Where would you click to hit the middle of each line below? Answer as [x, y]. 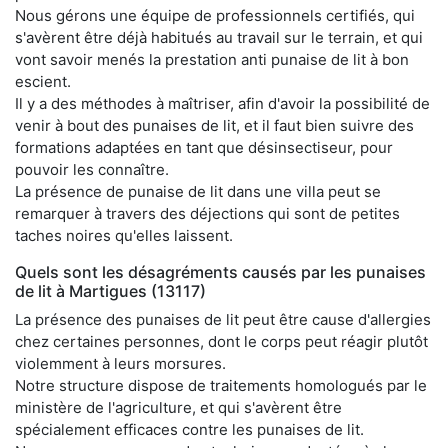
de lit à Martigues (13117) [110, 290]
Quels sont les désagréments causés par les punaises [220, 271]
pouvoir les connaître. [92, 169]
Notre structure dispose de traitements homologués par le [221, 385]
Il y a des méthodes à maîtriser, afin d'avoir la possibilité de [222, 103]
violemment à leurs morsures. [120, 363]
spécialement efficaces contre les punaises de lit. [189, 429]
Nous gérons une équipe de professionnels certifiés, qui [215, 15]
